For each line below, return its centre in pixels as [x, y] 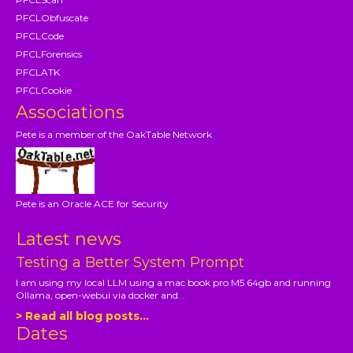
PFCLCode [40, 35]
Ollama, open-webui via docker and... [101, 295]
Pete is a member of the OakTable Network [114, 134]
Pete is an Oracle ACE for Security [93, 203]
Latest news [69, 239]
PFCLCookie [44, 90]
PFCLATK [38, 72]
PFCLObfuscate [52, 17]
